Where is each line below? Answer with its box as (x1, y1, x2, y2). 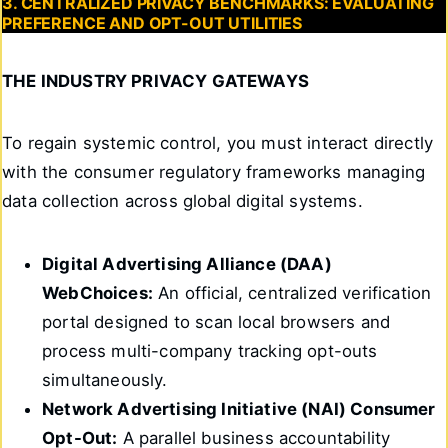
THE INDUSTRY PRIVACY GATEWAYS (2, 70, 309, 91)
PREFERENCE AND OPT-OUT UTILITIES (2, 13, 302, 34)
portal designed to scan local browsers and (42, 312, 391, 333)
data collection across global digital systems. (2, 191, 363, 212)
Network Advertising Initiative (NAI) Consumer (42, 399, 436, 420)
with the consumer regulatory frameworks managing (2, 162, 426, 183)
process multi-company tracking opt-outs (42, 341, 378, 362)
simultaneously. (42, 370, 168, 391)
